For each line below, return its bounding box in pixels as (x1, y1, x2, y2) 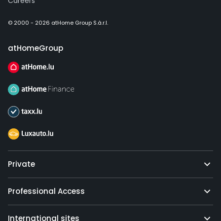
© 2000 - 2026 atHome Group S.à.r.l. (8, 19, 108, 27)
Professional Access (8, 186, 85, 197)
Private (8, 159, 35, 170)
